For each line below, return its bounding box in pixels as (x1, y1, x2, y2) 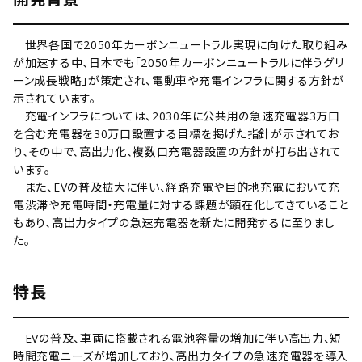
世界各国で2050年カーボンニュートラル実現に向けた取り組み (13, 37, 348, 53)
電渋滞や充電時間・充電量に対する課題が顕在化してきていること (13, 197, 349, 213)
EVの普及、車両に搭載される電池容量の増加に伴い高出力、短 (13, 330, 343, 346)
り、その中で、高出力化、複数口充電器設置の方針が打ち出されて (13, 144, 343, 159)
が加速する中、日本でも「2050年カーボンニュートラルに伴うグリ (13, 55, 344, 70)
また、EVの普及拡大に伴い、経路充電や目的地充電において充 (13, 179, 341, 195)
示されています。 (13, 90, 96, 106)
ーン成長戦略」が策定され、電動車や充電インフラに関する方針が (13, 73, 344, 88)
